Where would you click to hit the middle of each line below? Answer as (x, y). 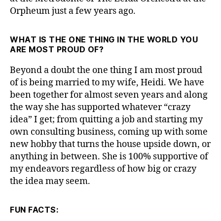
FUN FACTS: (34, 209)
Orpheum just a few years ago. (73, 11)
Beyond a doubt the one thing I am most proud (106, 70)
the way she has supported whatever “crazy (100, 107)
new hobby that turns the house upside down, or (110, 144)
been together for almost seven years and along (109, 95)
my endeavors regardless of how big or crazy (103, 169)
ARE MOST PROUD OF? (57, 49)
